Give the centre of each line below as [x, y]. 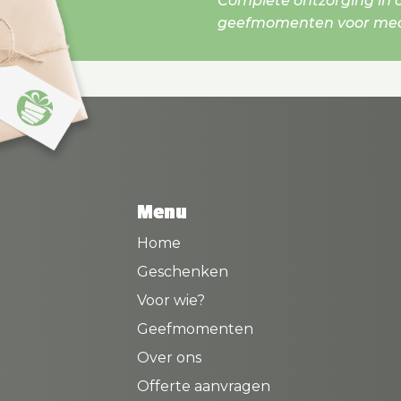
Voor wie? [171, 301]
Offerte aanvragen [203, 387]
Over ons [169, 358]
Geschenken [182, 272]
